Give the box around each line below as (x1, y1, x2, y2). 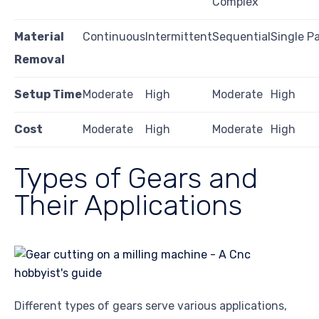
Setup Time (14, 87, 82, 101)
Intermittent (145, 29, 212, 43)
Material (14, 29, 64, 43)
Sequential (212, 29, 271, 43)
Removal (14, 52, 65, 66)
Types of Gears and (14, 160, 258, 195)
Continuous (83, 29, 145, 43)
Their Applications (14, 187, 242, 222)
